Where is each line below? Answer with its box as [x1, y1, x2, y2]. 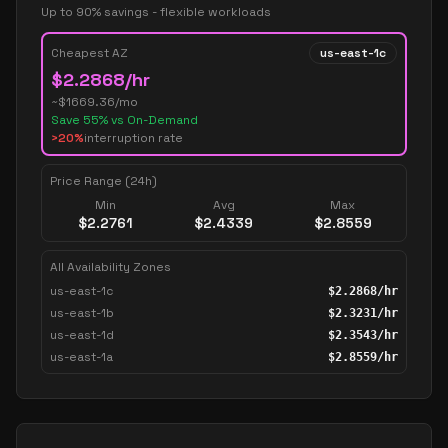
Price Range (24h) [50, 173, 157, 189]
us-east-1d [50, 327, 114, 343]
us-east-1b [50, 305, 114, 321]
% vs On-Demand [99, 112, 198, 128]
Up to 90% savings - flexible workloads [41, 4, 271, 20]
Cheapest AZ [51, 45, 128, 61]
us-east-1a [50, 349, 113, 365]
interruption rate [84, 130, 183, 146]
